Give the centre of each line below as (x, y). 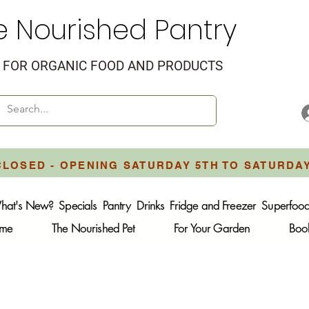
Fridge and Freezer (213, 206)
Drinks (150, 206)
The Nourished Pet (93, 229)
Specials (78, 206)
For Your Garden (212, 229)
